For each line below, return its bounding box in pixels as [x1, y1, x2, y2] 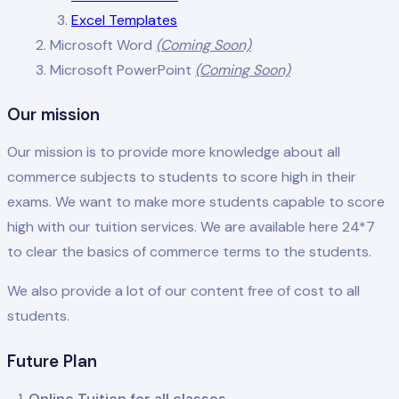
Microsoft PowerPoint [50, 60, 195, 79]
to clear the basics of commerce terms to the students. [7, 242, 371, 262]
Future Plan [7, 349, 97, 372]
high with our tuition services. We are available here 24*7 [7, 217, 375, 237]
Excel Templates [71, 10, 177, 29]
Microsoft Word [50, 35, 156, 54]
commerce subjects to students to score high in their [7, 167, 356, 187]
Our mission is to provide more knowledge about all [7, 142, 340, 162]
